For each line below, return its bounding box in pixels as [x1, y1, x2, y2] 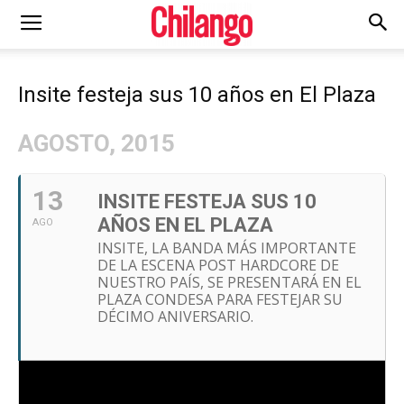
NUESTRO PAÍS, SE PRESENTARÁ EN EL [97, 272, 362, 292]
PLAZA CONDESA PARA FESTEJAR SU [97, 289, 343, 309]
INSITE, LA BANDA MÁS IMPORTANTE [97, 238, 356, 258]
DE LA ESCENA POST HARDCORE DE [97, 255, 339, 275]
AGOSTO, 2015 [18, 130, 175, 157]
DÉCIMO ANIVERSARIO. [97, 307, 253, 326]
